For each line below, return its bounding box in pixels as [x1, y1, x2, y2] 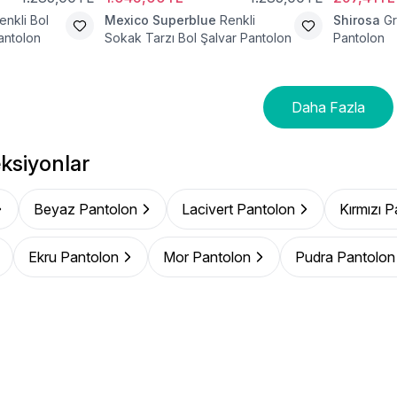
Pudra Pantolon [295, 248, 395, 266]
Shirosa [333, 12, 380, 27]
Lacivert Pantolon [182, 200, 295, 218]
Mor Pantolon [163, 248, 251, 266]
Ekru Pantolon [28, 248, 119, 266]
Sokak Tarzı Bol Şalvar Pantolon [105, 30, 292, 45]
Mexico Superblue [105, 12, 216, 27]
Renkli [220, 12, 255, 27]
